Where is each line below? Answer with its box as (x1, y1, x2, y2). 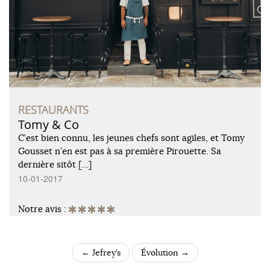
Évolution (140, 246, 181, 258)
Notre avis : (18, 202, 69, 215)
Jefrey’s (89, 246, 121, 258)
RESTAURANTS (18, 102, 89, 117)
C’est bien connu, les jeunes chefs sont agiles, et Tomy (18, 131, 245, 143)
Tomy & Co (18, 116, 79, 133)
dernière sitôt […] (18, 158, 92, 170)
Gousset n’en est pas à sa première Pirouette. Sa (18, 145, 221, 157)
